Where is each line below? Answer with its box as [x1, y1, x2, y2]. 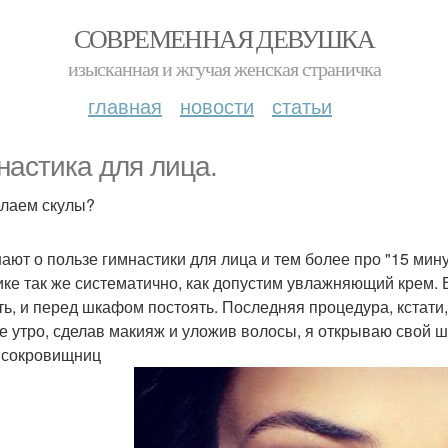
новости [180, 91, 254, 120]
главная [88, 91, 162, 120]
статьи [272, 91, 332, 120]
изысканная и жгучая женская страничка [67, 55, 381, 82]
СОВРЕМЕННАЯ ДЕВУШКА [73, 21, 375, 55]
